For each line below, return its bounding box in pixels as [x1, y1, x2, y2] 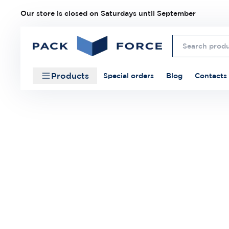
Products [51, 71, 89, 80]
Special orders [103, 72, 154, 80]
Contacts [195, 72, 227, 80]
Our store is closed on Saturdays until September [20, 9, 196, 17]
